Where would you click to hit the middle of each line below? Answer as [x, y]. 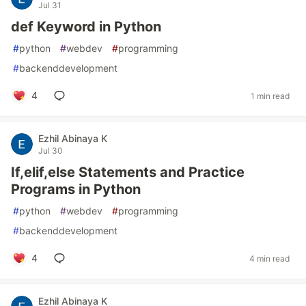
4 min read [269, 258]
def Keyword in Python [86, 27]
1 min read [270, 96]
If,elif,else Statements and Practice [128, 172]
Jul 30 [51, 151]
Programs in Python [76, 189]
